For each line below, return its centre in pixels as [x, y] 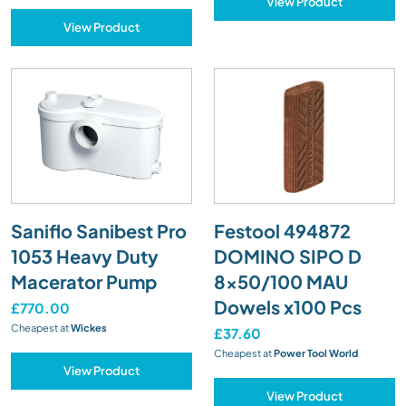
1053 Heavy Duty [85, 256]
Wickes [88, 327]
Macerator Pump [84, 281]
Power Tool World [315, 353]
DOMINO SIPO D [288, 256]
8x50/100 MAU [281, 281]
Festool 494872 [282, 230]
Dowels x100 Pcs [288, 306]
